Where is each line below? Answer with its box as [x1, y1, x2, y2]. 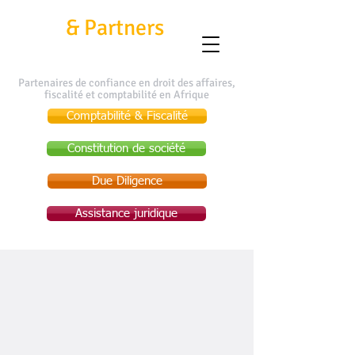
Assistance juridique [75, 208, 177, 219]
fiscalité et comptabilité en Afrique [44, 88, 209, 101]
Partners [84, 14, 164, 41]
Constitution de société [67, 143, 185, 155]
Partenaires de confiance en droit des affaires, [18, 76, 235, 90]
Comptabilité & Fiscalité [67, 110, 188, 122]
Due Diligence [92, 175, 162, 187]
